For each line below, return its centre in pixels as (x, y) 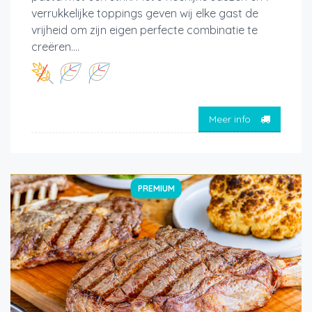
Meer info (231, 119)
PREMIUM (156, 189)
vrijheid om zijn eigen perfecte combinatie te (145, 30)
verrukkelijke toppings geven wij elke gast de (145, 14)
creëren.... (55, 47)
